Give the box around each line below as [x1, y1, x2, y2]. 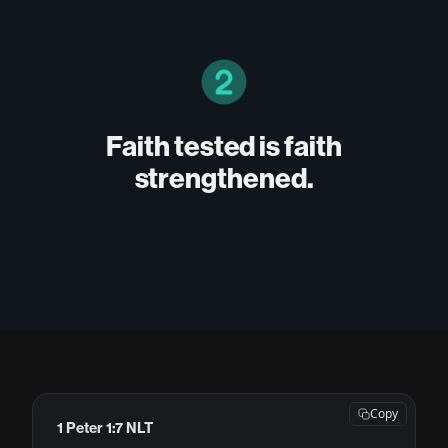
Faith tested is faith [106, 130, 342, 164]
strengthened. [134, 162, 314, 196]
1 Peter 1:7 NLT [57, 419, 154, 438]
